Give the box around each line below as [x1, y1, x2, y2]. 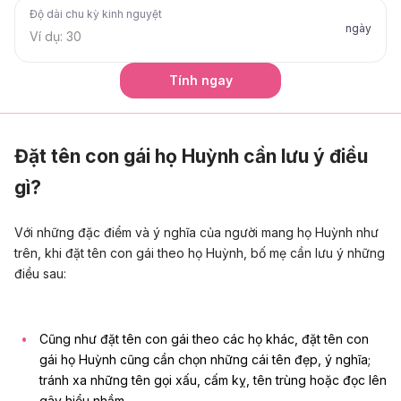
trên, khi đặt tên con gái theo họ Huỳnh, [14, 244, 247, 260]
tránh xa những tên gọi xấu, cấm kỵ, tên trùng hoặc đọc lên [39, 371, 387, 388]
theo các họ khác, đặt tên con [189, 330, 369, 346]
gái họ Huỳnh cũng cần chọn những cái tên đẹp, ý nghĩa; [39, 351, 371, 367]
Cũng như [39, 330, 100, 346]
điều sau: [14, 265, 66, 281]
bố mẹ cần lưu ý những [251, 244, 385, 260]
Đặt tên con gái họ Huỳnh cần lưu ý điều [14, 144, 368, 167]
